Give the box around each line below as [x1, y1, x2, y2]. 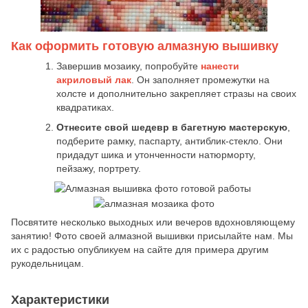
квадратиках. [56, 102, 114, 113]
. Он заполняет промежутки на [131, 74, 269, 86]
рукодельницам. [11, 257, 84, 269]
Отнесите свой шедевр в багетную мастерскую [56, 121, 287, 133]
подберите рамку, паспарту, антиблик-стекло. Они [56, 135, 283, 146]
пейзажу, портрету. [56, 162, 141, 174]
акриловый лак [56, 74, 131, 86]
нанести [201, 60, 239, 72]
